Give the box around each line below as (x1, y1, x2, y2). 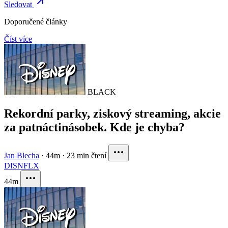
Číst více (4, 35, 32, 44)
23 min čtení (67, 151, 106, 160)
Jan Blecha (4, 151, 39, 160)
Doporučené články (4, 17, 67, 26)
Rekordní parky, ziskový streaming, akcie (4, 107, 221, 121)
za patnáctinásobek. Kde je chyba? (4, 121, 185, 134)
